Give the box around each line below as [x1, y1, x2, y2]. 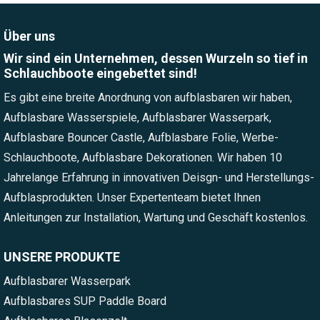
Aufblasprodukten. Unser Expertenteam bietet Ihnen [4, 191, 261, 205]
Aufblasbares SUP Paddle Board [4, 294, 166, 309]
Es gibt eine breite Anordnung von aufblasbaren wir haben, [4, 91, 292, 105]
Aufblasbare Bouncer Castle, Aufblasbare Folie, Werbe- [4, 131, 279, 145]
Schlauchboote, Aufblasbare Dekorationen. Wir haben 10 [4, 151, 282, 165]
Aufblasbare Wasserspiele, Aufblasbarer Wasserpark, [4, 111, 271, 125]
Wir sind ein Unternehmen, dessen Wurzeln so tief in [4, 51, 308, 66]
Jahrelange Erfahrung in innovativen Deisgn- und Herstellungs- [4, 171, 314, 185]
